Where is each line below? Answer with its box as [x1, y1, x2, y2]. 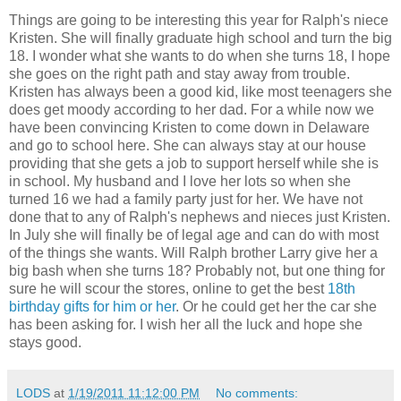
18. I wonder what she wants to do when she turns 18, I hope [9, 48, 390, 64]
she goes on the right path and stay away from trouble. [9, 66, 350, 81]
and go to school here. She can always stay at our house [9, 138, 366, 153]
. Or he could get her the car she [175, 299, 377, 314]
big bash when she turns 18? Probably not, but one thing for [9, 263, 385, 278]
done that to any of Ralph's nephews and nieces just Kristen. [9, 209, 390, 225]
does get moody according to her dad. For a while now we [9, 102, 374, 117]
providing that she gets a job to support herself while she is [9, 156, 379, 171]
